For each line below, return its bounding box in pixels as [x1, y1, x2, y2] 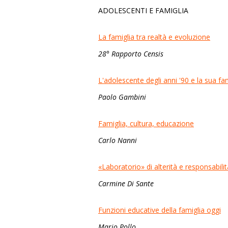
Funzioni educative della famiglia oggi [98, 205, 221, 215]
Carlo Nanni [98, 135, 137, 145]
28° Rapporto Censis [98, 49, 163, 59]
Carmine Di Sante [98, 179, 154, 188]
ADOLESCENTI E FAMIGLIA [98, 6, 190, 15]
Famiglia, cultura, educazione [98, 119, 194, 128]
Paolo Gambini [98, 92, 146, 102]
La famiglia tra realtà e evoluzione [98, 32, 210, 42]
